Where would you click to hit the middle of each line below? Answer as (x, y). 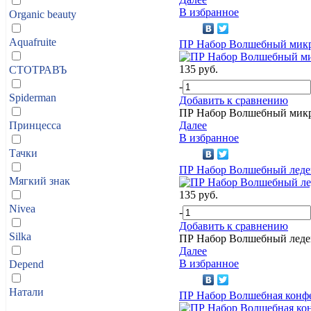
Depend (26, 264)
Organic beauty (43, 14)
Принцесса (35, 125)
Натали (26, 292)
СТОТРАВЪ (38, 69)
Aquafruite (33, 42)
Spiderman (33, 97)
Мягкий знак (40, 180)
